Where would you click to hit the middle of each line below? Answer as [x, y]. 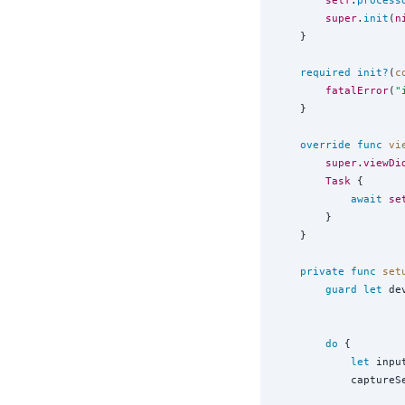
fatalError [357, 91]
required [325, 73]
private [322, 272]
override [325, 145]
